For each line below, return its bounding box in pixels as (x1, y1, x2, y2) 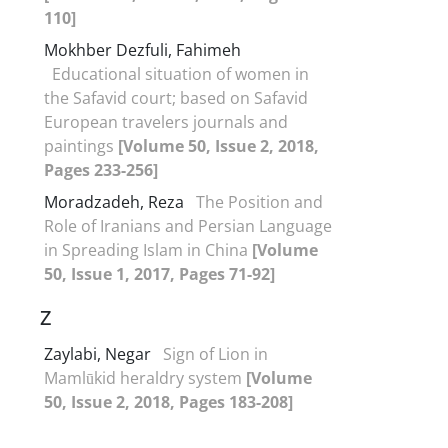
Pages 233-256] (44, 158, 158, 181)
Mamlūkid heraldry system (44, 366, 246, 389)
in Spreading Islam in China (44, 238, 252, 261)
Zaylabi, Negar (44, 342, 155, 365)
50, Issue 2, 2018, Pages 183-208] (44, 390, 293, 413)
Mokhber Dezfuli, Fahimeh (44, 38, 241, 61)
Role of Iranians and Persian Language (44, 214, 332, 237)
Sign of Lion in (163, 342, 268, 365)
